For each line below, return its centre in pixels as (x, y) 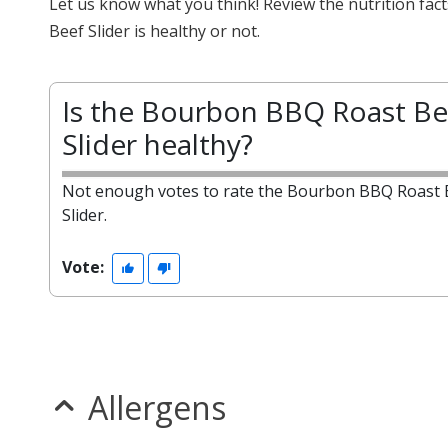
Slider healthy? (157, 144)
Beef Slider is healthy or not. (154, 31)
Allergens (157, 408)
